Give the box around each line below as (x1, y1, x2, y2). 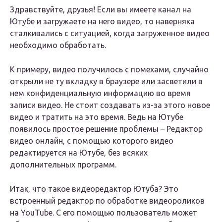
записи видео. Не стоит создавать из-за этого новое (10, 101, 210, 110)
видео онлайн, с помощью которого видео (10, 136, 173, 146)
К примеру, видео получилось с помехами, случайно (10, 65, 209, 74)
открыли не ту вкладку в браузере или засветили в (10, 77, 203, 86)
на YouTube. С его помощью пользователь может (10, 208, 197, 218)
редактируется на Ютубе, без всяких (10, 148, 148, 158)
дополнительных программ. (10, 160, 116, 169)
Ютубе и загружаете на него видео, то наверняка (10, 17, 195, 26)
